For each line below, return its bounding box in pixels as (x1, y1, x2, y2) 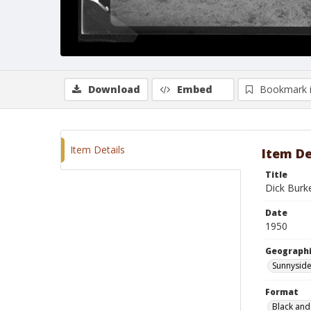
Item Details (70, 143, 125, 156)
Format (265, 286, 299, 298)
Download (88, 83, 140, 96)
